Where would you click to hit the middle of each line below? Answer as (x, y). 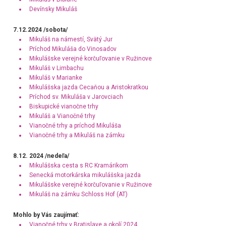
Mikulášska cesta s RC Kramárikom (78, 166)
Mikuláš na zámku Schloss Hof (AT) (78, 194)
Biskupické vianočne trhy (64, 107)
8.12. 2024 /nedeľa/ (42, 156)
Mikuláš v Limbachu (56, 68)
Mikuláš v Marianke (55, 78)
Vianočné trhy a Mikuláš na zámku (77, 135)
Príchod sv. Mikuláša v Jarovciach (76, 97)
